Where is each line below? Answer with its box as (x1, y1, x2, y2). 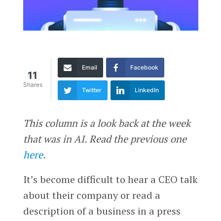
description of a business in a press (23, 204, 181, 218)
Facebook (130, 63, 158, 71)
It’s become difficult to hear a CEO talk (23, 172, 198, 186)
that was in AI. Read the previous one (23, 132, 186, 146)
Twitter (81, 86, 102, 94)
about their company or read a (23, 188, 160, 202)
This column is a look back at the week (23, 116, 190, 130)
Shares (23, 81, 42, 89)
